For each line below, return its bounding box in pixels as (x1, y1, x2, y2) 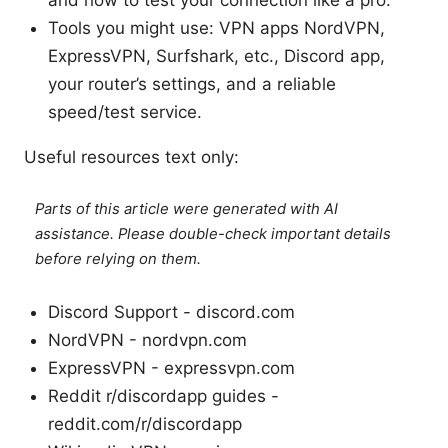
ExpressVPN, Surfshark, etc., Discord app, (48, 45, 385, 66)
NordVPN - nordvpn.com (48, 329, 247, 350)
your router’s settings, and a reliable (48, 73, 336, 94)
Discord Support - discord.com (48, 301, 295, 322)
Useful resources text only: (24, 146, 239, 167)
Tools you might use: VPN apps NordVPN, (48, 17, 385, 38)
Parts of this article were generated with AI (35, 199, 339, 218)
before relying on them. (35, 249, 202, 268)
